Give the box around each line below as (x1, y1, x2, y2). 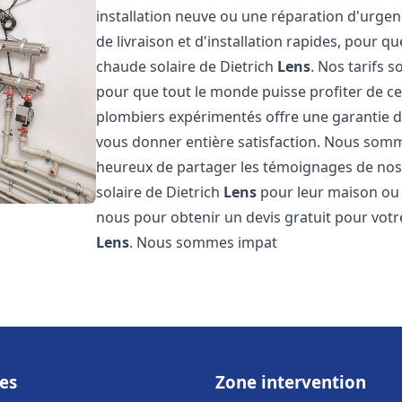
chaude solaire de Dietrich (96, 57, 278, 76)
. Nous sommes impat (129, 232, 278, 252)
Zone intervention (215, 371, 366, 393)
